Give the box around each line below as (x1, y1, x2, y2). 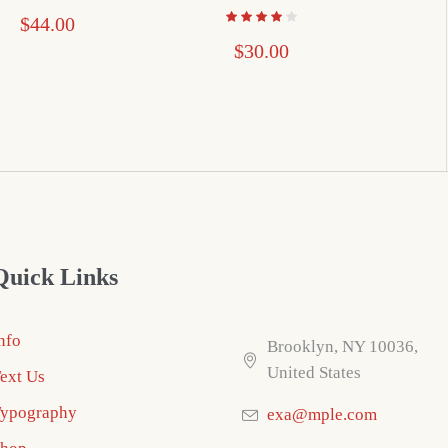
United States (266, 362, 361, 382)
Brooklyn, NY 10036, (266, 336, 418, 356)
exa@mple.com (266, 404, 377, 424)
